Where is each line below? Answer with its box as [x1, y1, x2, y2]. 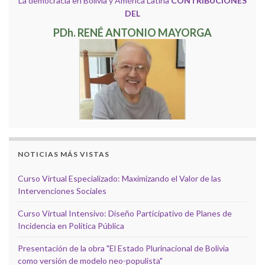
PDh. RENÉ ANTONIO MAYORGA [53, 25, 212, 39]
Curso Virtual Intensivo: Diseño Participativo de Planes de [18, 208, 232, 218]
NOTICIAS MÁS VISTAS [18, 149, 109, 159]
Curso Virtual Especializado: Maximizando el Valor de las [18, 173, 221, 183]
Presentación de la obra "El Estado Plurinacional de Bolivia [18, 243, 229, 253]
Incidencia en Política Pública [18, 220, 124, 231]
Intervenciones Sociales [18, 185, 106, 196]
